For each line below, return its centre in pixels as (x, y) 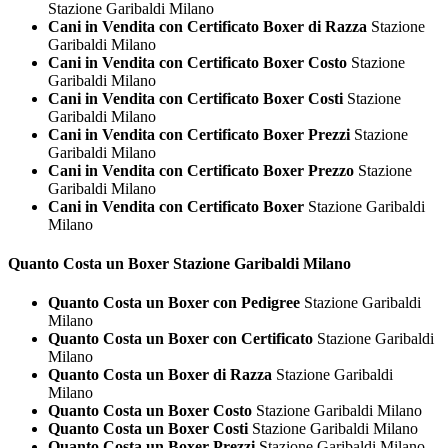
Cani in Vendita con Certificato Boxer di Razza (207, 26)
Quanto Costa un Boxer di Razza (160, 375)
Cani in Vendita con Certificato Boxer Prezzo (201, 170)
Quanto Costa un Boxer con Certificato (180, 339)
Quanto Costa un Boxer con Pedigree (174, 303)
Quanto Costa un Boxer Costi (148, 429)
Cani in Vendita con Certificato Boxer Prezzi (199, 134)
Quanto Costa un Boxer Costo (150, 411)
